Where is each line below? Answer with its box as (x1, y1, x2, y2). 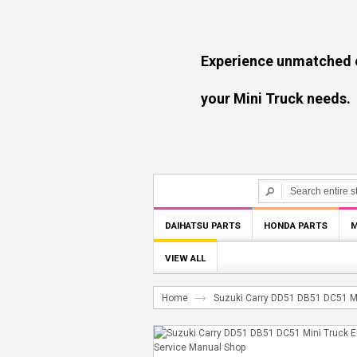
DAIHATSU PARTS (165, 220, 241, 231)
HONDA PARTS (264, 220, 328, 231)
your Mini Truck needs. (153, 90, 351, 107)
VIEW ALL (165, 253, 206, 264)
